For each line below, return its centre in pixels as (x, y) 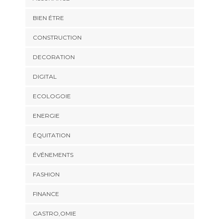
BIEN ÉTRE (48, 18)
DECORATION (54, 57)
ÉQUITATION (51, 135)
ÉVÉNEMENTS (53, 155)
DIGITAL (44, 77)
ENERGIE (46, 116)
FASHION (46, 175)
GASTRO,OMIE (54, 214)
